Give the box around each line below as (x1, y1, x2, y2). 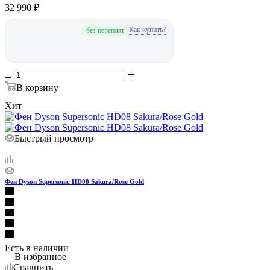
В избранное (14, 257, 66, 268)
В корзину (16, 88, 58, 99)
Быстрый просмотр (14, 139, 93, 150)
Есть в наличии (5, 249, 69, 260)
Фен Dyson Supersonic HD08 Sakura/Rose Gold (5, 184, 144, 192)
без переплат (86, 31, 124, 40)
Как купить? (128, 31, 166, 40)
